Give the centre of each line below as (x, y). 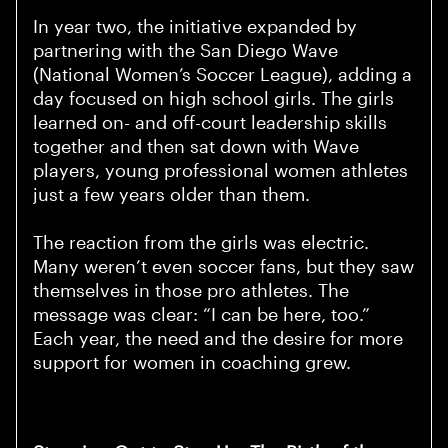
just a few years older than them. (171, 195)
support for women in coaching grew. (192, 363)
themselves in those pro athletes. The (191, 291)
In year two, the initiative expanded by (195, 27)
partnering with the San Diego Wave (185, 51)
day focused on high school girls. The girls (213, 99)
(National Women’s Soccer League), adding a (222, 75)
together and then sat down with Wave (196, 147)
